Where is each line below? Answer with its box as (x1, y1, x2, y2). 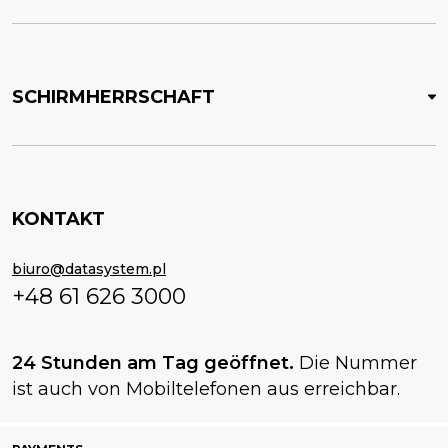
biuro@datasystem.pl (12, 260, 166, 279)
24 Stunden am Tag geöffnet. (12, 352, 299, 375)
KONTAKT (12, 208, 105, 231)
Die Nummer (299, 352, 417, 375)
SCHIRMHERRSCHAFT (12, 86, 215, 109)
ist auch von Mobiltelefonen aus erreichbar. (12, 378, 400, 401)
